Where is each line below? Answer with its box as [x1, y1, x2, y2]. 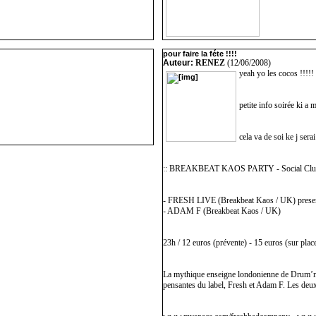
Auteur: [163, 58, 195, 68]
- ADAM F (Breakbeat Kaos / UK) [163, 206, 281, 216]
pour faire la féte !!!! [163, 49, 237, 58]
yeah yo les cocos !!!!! [239, 68, 314, 78]
